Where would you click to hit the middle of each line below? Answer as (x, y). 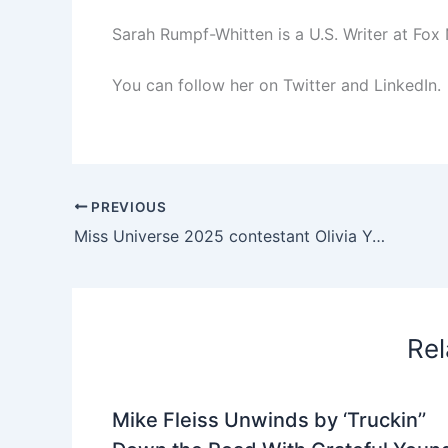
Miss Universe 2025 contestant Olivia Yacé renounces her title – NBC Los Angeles (378, 235)
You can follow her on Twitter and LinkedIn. (276, 85)
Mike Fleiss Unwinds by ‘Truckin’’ (269, 419)
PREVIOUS (127, 206)
